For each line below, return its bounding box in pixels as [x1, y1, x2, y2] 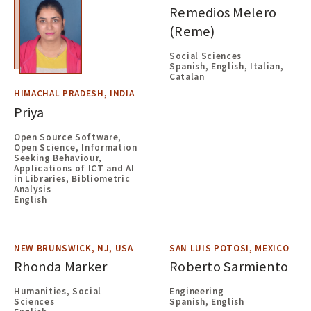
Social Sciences [169, 49, 242, 62]
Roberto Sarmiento [169, 258, 289, 276]
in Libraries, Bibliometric [14, 172, 131, 185]
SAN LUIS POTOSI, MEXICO [169, 242, 289, 254]
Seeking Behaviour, [14, 151, 103, 164]
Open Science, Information [14, 141, 137, 153]
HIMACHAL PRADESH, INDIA [14, 87, 135, 100]
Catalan [169, 70, 205, 83]
